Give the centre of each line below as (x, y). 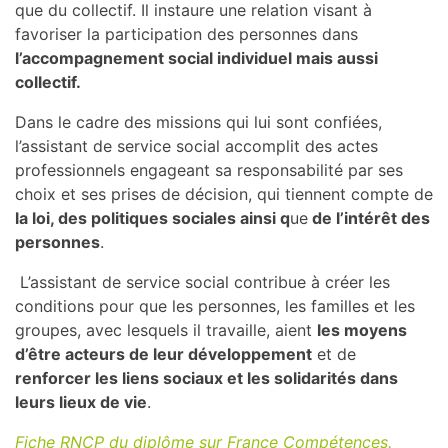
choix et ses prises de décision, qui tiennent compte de (224, 194)
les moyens (362, 330)
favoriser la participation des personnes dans (186, 34)
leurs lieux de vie (81, 402)
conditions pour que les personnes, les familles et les (215, 306)
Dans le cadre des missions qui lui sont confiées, (198, 122)
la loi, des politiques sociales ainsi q (152, 218)
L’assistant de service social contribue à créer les (202, 282)
